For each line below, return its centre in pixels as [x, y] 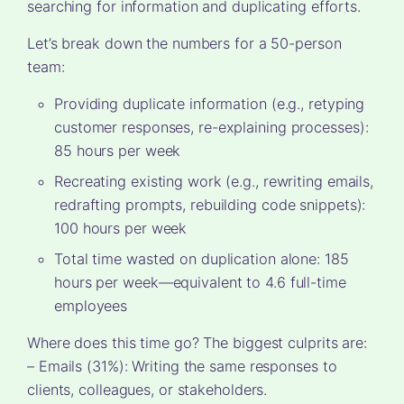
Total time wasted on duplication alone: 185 [202, 259]
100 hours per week [121, 229]
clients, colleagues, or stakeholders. [147, 390]
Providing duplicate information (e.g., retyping [210, 104]
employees [91, 306]
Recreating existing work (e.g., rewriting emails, [214, 182]
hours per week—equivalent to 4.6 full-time [200, 283]
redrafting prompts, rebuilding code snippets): [210, 205]
